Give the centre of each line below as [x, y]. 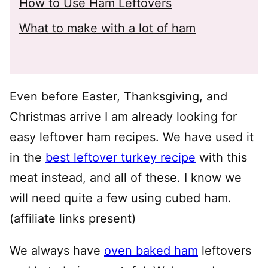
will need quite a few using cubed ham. [121, 198]
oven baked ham [151, 251]
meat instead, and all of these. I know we [126, 178]
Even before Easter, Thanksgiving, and [118, 96]
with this [221, 157]
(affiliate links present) [73, 218]
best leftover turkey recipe [121, 157]
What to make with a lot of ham [107, 28]
